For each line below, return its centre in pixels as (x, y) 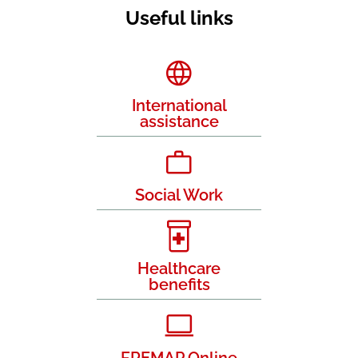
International (179, 106)
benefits (179, 285)
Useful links (179, 18)
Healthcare (179, 269)
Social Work (179, 195)
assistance (179, 122)
